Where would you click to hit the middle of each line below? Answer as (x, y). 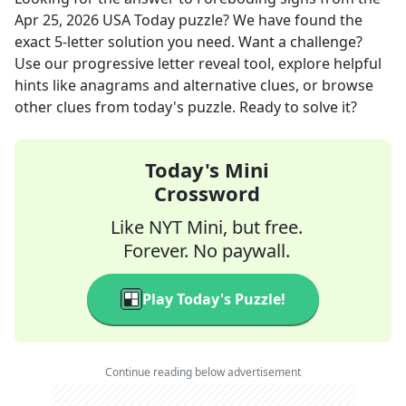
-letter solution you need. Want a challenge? (213, 42)
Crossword (207, 193)
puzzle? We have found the (269, 20)
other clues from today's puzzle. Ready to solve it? (186, 107)
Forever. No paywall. (207, 251)
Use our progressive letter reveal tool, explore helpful (198, 63)
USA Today (139, 20)
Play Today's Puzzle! (214, 299)
